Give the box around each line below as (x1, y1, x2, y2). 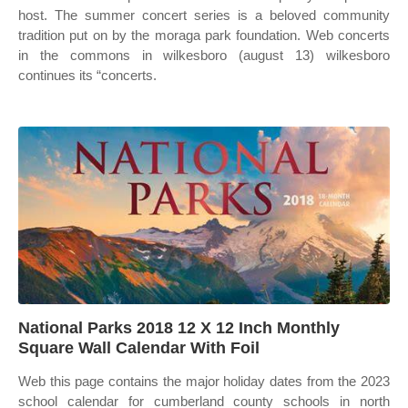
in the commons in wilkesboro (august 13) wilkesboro (18, 47, 390, 63)
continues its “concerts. (18, 67, 157, 83)
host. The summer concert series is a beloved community (18, 7, 390, 23)
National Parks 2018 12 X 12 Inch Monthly (18, 319, 340, 337)
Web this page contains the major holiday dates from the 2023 (18, 373, 390, 389)
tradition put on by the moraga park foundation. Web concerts (18, 27, 390, 43)
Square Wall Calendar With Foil (18, 339, 260, 357)
